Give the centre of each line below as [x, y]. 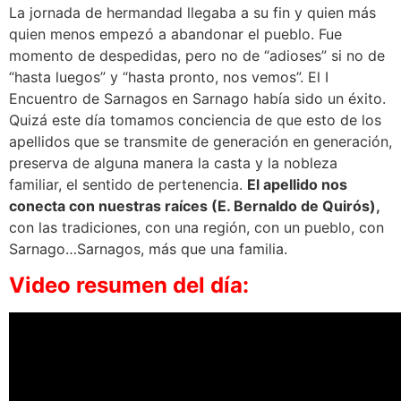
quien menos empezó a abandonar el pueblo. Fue [175, 34]
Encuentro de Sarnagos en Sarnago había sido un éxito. [197, 99]
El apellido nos [297, 185]
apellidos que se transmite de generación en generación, [200, 142]
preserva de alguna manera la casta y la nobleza [173, 163]
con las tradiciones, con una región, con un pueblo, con [196, 228]
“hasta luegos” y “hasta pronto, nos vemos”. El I [169, 77]
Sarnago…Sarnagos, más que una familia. [148, 249]
